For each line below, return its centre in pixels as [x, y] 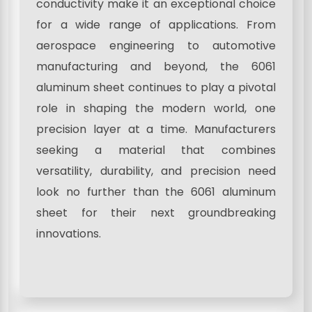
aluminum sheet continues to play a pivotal [156, 87]
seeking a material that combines [156, 150]
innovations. [69, 233]
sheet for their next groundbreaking [156, 212]
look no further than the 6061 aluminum [156, 192]
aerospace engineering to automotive [156, 45]
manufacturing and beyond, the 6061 [156, 66]
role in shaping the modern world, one [156, 108]
